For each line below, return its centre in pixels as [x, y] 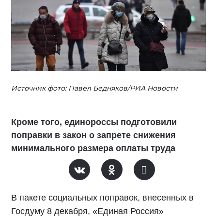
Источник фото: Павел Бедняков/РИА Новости [94, 88]
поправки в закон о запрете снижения [93, 135]
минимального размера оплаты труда [93, 148]
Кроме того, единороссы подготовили [94, 122]
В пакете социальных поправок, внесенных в [102, 198]
